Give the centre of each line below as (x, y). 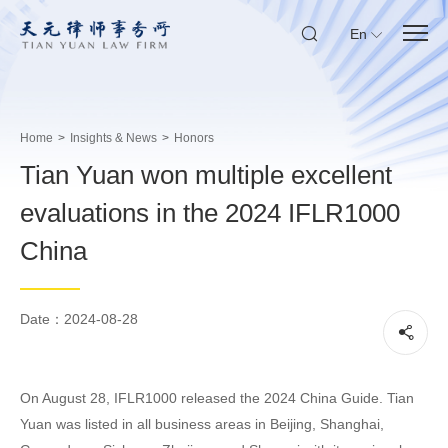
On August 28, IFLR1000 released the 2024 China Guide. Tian (217, 398)
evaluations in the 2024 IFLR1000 (210, 213)
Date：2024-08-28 (79, 319)
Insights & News (113, 138)
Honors (194, 138)
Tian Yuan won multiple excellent (206, 175)
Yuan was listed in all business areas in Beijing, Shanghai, (202, 424)
